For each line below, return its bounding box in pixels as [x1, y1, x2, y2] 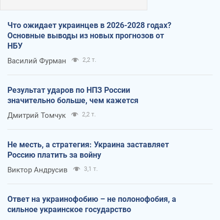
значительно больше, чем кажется [7, 95, 138, 105]
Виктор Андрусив [7, 165, 68, 174]
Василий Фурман [7, 56, 66, 65]
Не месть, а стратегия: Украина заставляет [7, 139, 169, 149]
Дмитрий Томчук [7, 110, 66, 120]
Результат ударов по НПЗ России [7, 85, 130, 95]
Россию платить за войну [7, 150, 101, 160]
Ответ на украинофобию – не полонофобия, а [7, 194, 176, 204]
